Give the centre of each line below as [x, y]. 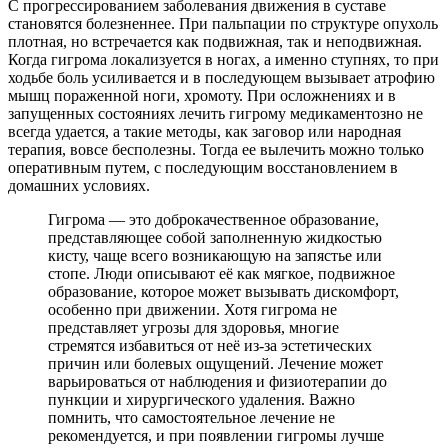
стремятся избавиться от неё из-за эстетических [210, 346]
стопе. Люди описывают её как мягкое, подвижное [221, 274]
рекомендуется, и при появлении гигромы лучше [216, 436]
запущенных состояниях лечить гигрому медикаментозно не [215, 114]
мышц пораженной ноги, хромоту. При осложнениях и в [202, 96]
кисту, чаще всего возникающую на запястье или [215, 256]
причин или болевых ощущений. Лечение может [215, 364]
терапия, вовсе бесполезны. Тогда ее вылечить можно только [216, 150]
